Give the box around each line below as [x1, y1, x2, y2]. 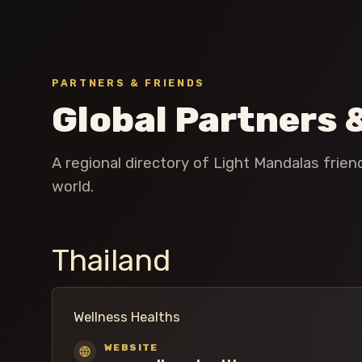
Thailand [52, 242, 170, 279]
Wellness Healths [74, 309, 180, 326]
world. [52, 178, 94, 196]
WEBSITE [104, 342, 158, 354]
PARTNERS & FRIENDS [52, 78, 206, 90]
